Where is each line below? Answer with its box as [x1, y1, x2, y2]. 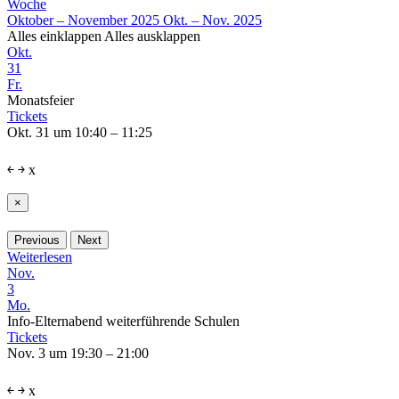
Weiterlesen [7, 248, 72, 265]
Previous [14, 232, 60, 247]
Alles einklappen [7, 28, 104, 44]
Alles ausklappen [104, 28, 200, 44]
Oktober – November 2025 [7, 12, 159, 28]
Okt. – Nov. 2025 [163, 12, 262, 28]
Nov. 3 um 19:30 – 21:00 [7, 345, 149, 361]
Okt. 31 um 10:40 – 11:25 [7, 124, 152, 140]
